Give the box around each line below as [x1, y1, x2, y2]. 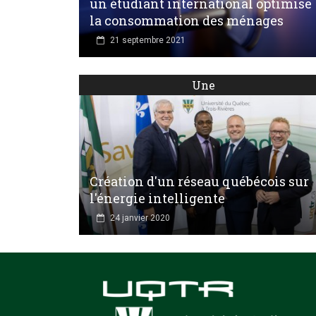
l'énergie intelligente [90, 190, 225, 207]
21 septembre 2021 [110, 35, 186, 45]
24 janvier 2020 [110, 213, 170, 224]
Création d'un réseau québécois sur [90, 173, 309, 190]
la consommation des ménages [90, 11, 284, 29]
